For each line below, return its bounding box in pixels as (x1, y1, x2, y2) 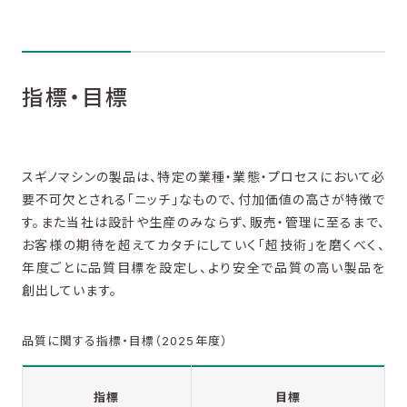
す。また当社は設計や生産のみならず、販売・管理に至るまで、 (21, 213, 386, 230)
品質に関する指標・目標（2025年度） (21, 333, 228, 348)
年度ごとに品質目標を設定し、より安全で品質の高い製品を (21, 259, 386, 275)
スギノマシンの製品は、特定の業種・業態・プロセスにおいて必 (21, 168, 386, 184)
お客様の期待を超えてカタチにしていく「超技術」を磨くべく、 (21, 236, 386, 253)
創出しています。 (21, 282, 117, 298)
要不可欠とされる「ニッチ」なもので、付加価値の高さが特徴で (21, 191, 386, 207)
